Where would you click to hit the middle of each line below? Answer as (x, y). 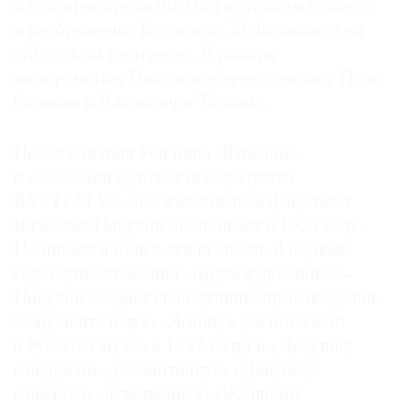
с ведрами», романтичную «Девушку (164, 371)
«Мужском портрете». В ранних (145, 54)
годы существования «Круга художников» (183, 274)
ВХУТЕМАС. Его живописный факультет (183, 202)
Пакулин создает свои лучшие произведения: (196, 298)
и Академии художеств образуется (154, 178)
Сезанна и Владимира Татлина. (140, 103)
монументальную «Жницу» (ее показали (179, 322)
